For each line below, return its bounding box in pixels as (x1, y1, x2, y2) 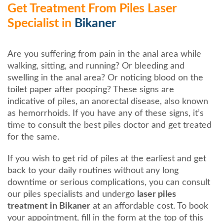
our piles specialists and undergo (7, 189, 137, 199)
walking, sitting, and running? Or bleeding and (7, 61, 184, 71)
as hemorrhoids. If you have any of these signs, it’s (7, 109, 204, 118)
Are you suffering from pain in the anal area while (7, 49, 201, 59)
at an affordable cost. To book (90, 201, 208, 211)
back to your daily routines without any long (7, 166, 179, 175)
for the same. (7, 132, 59, 142)
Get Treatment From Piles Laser (7, 2, 176, 15)
